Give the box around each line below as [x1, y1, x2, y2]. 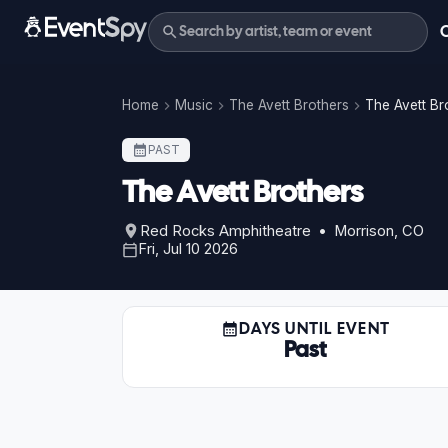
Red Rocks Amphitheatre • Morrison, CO [140, 222, 424, 240]
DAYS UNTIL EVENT [238, 318, 390, 339]
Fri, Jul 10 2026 [138, 240, 238, 258]
